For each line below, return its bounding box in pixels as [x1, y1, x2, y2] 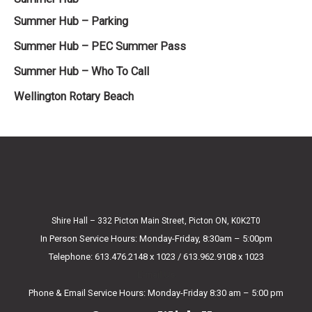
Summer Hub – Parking [14, 14, 128, 28]
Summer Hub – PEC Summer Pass [14, 39, 186, 53]
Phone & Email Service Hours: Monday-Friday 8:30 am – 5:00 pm [29, 287, 283, 298]
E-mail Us [137, 269, 175, 280]
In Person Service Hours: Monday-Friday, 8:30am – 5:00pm [40, 233, 272, 244]
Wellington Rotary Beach [14, 89, 134, 103]
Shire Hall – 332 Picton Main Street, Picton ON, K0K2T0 [52, 215, 260, 226]
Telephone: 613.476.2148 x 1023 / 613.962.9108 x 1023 [48, 251, 264, 262]
